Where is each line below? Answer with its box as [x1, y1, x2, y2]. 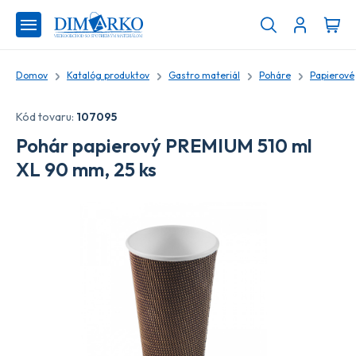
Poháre [259, 69, 291, 81]
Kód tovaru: [16, 110, 76, 124]
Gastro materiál [168, 69, 240, 81]
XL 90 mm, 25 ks [16, 157, 157, 181]
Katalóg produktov [67, 69, 149, 81]
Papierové [310, 69, 354, 81]
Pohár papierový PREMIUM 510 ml [16, 133, 312, 157]
